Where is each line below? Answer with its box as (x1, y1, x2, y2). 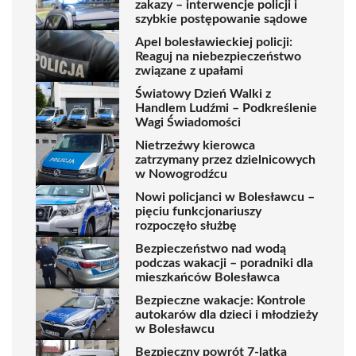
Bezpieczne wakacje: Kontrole (135, 293, 306, 307)
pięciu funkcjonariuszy (135, 204, 261, 218)
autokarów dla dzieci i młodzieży (135, 308, 318, 321)
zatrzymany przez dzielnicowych (135, 153, 315, 166)
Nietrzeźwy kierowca (135, 138, 255, 152)
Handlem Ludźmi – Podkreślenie (135, 101, 317, 114)
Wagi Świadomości (135, 115, 241, 129)
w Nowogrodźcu (135, 167, 227, 180)
